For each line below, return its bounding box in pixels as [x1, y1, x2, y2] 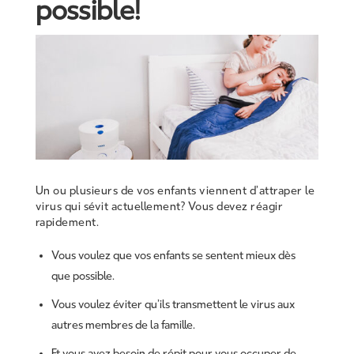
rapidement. [35, 215, 100, 229]
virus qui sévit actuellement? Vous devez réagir [35, 199, 284, 213]
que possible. [51, 269, 115, 283]
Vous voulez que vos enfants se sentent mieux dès [51, 248, 296, 262]
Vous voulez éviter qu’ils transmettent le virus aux [51, 297, 295, 311]
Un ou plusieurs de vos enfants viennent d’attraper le [35, 183, 315, 198]
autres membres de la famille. [51, 318, 195, 332]
